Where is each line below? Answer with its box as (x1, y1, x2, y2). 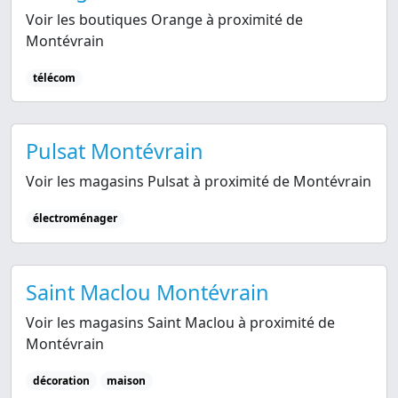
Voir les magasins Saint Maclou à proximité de (26, 312, 335, 332)
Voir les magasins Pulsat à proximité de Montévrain (26, 171, 371, 192)
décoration (32, 372, 90, 388)
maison (107, 372, 147, 388)
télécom (32, 70, 76, 86)
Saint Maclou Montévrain (26, 277, 269, 306)
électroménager (32, 211, 117, 227)
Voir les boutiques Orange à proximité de (26, 10, 303, 30)
